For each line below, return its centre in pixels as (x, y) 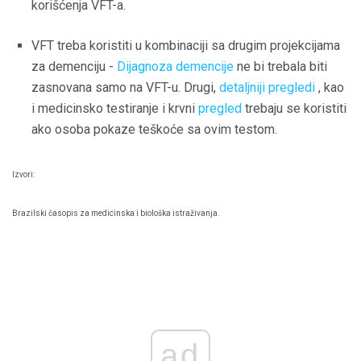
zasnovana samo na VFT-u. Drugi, (125, 87)
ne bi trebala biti (280, 66)
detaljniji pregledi (267, 87)
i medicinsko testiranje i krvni (115, 108)
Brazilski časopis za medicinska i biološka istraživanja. (116, 214)
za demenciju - (74, 66)
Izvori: (23, 175)
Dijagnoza (145, 66)
